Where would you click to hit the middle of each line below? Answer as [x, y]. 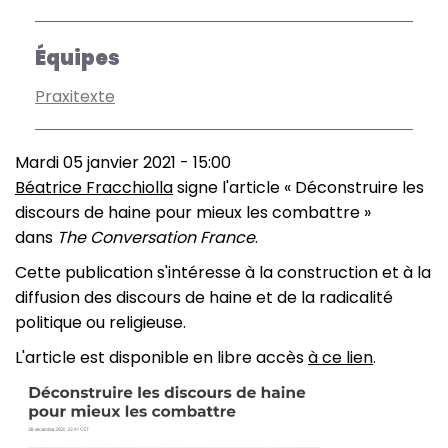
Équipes [77, 58]
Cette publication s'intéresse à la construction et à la [223, 272]
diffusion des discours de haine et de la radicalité [204, 297]
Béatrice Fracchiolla [94, 187]
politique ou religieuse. [100, 322]
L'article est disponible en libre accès [161, 357]
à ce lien [340, 357]
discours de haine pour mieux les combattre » [193, 212]
